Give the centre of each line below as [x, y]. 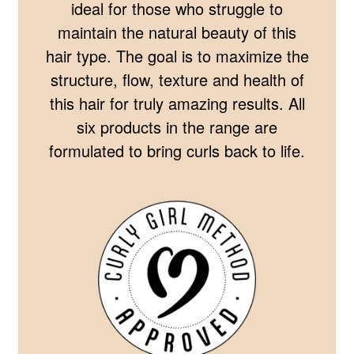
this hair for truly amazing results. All [177, 104]
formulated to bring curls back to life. [177, 151]
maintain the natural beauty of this [177, 32]
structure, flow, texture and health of [177, 80]
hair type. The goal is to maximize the [177, 56]
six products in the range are [177, 127]
